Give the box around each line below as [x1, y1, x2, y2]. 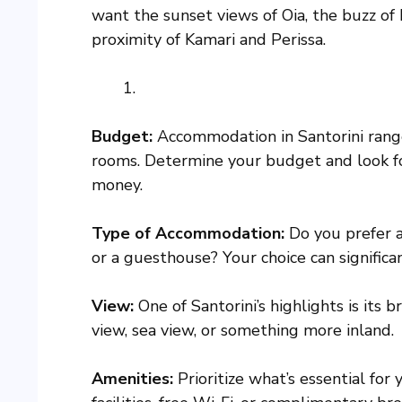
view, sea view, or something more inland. [92, 319, 394, 342]
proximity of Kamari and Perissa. [92, 29, 326, 51]
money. [92, 174, 143, 197]
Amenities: [92, 368, 173, 390]
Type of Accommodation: [92, 223, 284, 245]
